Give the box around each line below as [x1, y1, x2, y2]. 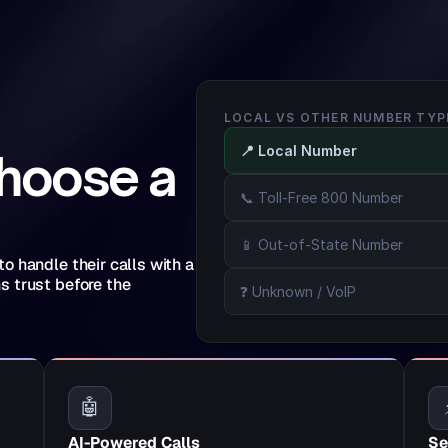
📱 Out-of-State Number [240, 235, 403, 253]
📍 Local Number [240, 141, 357, 159]
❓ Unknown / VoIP [240, 282, 356, 300]
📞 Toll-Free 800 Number [240, 188, 403, 206]
